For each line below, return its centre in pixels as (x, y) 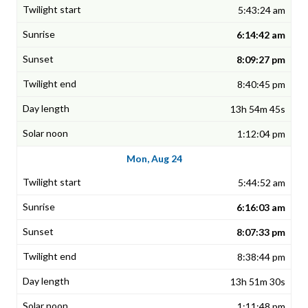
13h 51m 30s (258, 282)
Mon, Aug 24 (154, 159)
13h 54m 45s (258, 109)
